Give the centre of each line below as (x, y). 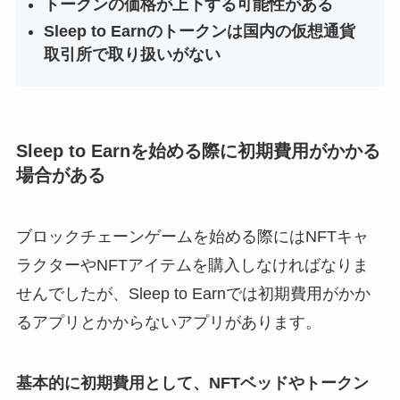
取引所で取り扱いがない (133, 55)
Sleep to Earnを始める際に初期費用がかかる (198, 150)
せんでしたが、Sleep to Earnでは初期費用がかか (193, 294)
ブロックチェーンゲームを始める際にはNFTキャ (192, 237)
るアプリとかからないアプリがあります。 (168, 323)
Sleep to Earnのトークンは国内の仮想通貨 (200, 32)
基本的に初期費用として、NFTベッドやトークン (192, 383)
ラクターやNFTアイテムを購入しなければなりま (192, 266)
